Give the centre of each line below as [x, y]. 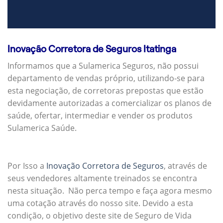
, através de [185, 166]
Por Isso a [27, 166]
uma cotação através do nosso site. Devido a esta [100, 203]
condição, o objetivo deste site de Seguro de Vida [100, 216]
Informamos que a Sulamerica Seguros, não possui [103, 66]
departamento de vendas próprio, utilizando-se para [106, 78]
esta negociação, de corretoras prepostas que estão [106, 91]
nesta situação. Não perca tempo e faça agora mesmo [110, 191]
